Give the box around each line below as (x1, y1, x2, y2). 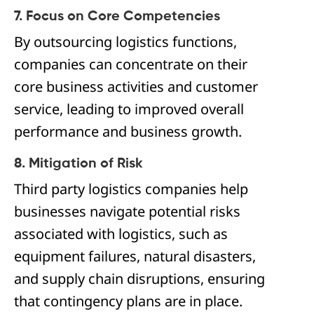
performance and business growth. (14, 122, 242, 141)
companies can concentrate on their (14, 55, 247, 74)
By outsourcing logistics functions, (14, 32, 237, 51)
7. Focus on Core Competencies (14, 10, 220, 24)
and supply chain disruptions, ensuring (14, 269, 265, 288)
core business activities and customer (14, 77, 258, 96)
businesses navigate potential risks (14, 202, 240, 221)
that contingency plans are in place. (14, 292, 243, 310)
